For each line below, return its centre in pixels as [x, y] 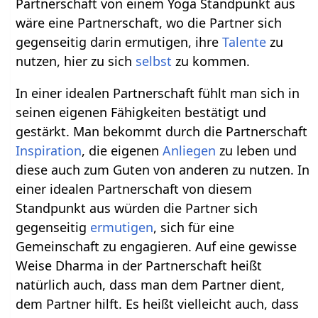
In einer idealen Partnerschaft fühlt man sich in [158, 93]
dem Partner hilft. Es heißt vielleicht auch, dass [158, 304]
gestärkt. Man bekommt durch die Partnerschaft [162, 132]
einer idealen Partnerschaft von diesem [134, 189]
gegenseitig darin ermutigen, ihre [119, 42]
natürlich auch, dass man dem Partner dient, [150, 285]
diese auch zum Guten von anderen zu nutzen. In [163, 170]
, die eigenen [122, 151]
